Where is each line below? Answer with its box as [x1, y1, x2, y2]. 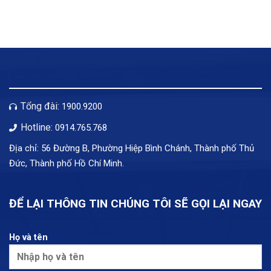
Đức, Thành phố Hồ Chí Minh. [9, 158, 124, 169]
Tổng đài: [18, 100, 62, 113]
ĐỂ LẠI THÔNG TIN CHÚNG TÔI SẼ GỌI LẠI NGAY [9, 196, 262, 211]
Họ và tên [9, 232, 48, 243]
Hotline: [18, 121, 55, 133]
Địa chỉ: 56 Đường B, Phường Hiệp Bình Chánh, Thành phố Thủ [9, 143, 254, 154]
